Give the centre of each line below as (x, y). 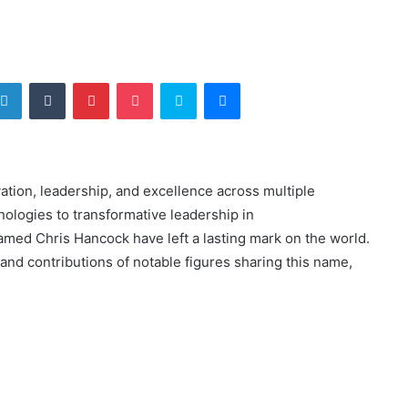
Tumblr (84, 82)
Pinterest (134, 82)
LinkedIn (45, 82)
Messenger (272, 82)
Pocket (172, 82)
